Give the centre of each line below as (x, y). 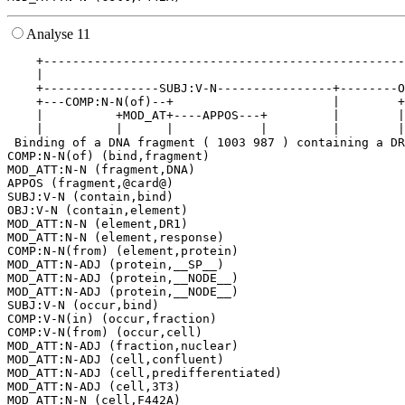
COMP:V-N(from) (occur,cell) (105, 333)
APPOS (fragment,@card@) (90, 184)
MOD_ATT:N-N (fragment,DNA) (101, 170)
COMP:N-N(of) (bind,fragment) (108, 156)
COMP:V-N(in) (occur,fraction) (112, 319)
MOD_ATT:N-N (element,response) (116, 238)
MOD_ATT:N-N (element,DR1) (98, 224)
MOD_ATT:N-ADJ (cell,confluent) (116, 360)
